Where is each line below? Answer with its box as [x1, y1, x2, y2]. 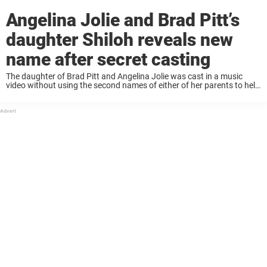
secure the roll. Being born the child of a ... [6, 89, 159, 99]
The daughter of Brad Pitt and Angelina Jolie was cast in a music [6, 71, 243, 81]
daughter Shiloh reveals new [6, 29, 233, 50]
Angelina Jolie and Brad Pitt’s [6, 9, 240, 30]
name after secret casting [6, 48, 210, 70]
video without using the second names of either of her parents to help [6, 80, 260, 90]
